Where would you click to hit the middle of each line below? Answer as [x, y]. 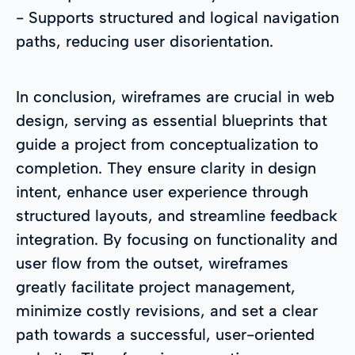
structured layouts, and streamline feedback [177, 215]
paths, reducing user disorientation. [145, 41]
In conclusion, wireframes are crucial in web [175, 96]
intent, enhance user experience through [162, 191]
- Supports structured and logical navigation [177, 17]
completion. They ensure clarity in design [166, 168]
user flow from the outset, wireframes [152, 263]
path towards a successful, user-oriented [165, 334]
